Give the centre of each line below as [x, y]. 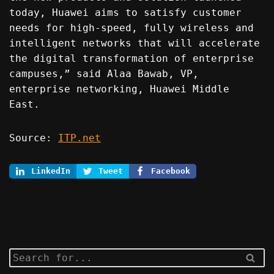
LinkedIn [51, 171]
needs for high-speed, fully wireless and [131, 28]
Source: [34, 138]
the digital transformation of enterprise [131, 58]
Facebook [171, 171]
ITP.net [80, 138]
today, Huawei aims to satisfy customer [125, 13]
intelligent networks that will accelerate [135, 43]
